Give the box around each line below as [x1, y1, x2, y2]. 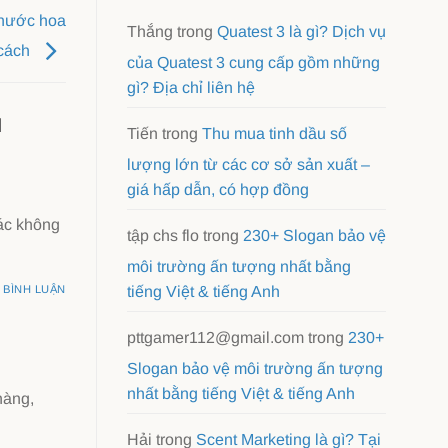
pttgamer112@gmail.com [127, 328, 304, 346]
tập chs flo [127, 226, 199, 244]
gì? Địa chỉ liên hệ [127, 78, 255, 96]
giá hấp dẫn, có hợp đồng [127, 180, 309, 198]
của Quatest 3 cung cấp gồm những [127, 53, 380, 71]
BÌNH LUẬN [2, 283, 66, 296]
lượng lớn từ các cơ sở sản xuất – [127, 155, 370, 173]
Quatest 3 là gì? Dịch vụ [217, 22, 386, 40]
